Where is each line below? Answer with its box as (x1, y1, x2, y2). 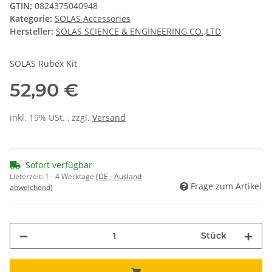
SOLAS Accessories (55, 13, 131, 25)
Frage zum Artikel (191, 180, 262, 192)
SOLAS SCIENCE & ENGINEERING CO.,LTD (56, 25, 221, 38)
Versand (92, 112, 126, 124)
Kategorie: (10, 13, 55, 25)
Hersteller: (10, 25, 53, 38)
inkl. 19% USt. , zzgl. (10, 112, 92, 124)
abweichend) (10, 182, 53, 193)
